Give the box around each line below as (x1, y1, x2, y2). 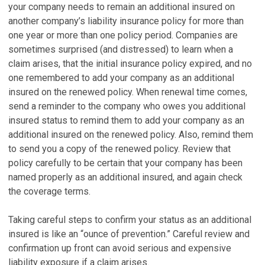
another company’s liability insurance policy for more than (8, 15, 244, 27)
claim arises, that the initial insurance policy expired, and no (8, 58, 252, 69)
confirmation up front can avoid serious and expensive (8, 243, 231, 254)
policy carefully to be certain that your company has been (8, 157, 243, 169)
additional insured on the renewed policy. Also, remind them (8, 129, 253, 140)
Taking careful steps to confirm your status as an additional (8, 214, 251, 225)
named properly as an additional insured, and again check (8, 172, 243, 183)
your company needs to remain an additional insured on (8, 1, 235, 12)
